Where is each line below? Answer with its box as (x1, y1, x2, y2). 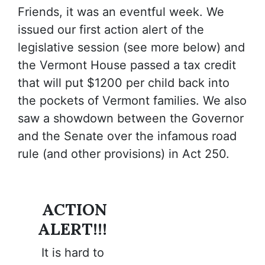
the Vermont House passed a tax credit (18, 58, 236, 72)
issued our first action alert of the (18, 22, 204, 37)
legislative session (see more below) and (18, 40, 245, 54)
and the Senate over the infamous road (18, 129, 237, 143)
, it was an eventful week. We (59, 5, 224, 19)
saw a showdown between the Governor (18, 111, 244, 125)
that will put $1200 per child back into (18, 76, 230, 90)
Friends (18, 5, 59, 19)
